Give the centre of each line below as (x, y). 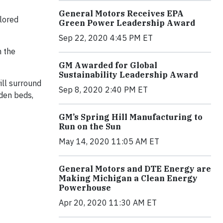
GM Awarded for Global (108, 65)
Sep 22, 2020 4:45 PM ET (106, 38)
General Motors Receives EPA (121, 14)
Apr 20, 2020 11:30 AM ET (108, 203)
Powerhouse (85, 188)
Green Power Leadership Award (127, 23)
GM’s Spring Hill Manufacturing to (131, 117)
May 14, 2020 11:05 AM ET (109, 142)
